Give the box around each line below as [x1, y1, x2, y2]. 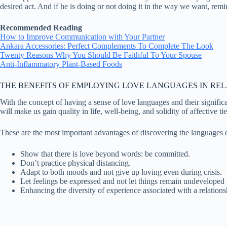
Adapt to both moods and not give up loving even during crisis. [20, 167, 222, 176]
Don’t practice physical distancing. [20, 158, 131, 167]
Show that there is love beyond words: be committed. [20, 149, 190, 158]
